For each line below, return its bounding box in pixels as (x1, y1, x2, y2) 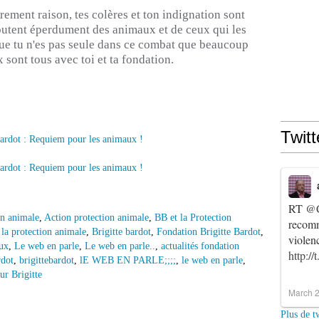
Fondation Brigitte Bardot (157, 226, 261, 238)
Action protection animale (44, 212, 149, 224)
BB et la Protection (155, 212, 231, 224)
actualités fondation (161, 241, 239, 252)
